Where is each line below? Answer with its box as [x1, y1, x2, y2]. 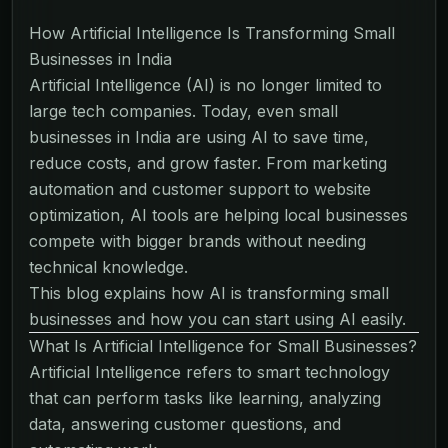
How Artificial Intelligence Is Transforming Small [29, 22, 395, 43]
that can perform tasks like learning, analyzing [29, 387, 381, 408]
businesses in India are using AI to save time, [29, 126, 369, 147]
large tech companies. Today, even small [29, 100, 338, 121]
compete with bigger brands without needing [29, 230, 366, 251]
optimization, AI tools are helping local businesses [29, 204, 408, 225]
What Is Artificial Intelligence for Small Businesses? [29, 335, 417, 356]
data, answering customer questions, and [29, 413, 341, 434]
